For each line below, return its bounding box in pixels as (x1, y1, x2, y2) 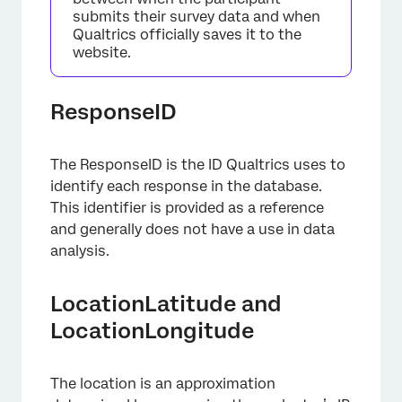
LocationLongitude (50, 318, 254, 344)
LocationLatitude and (50, 291, 282, 317)
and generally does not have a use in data (50, 221, 335, 238)
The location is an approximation (50, 375, 275, 392)
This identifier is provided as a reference (50, 199, 324, 216)
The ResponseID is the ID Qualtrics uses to (50, 156, 345, 173)
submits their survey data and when (73, 8, 320, 25)
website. (73, 44, 131, 61)
